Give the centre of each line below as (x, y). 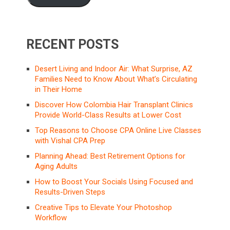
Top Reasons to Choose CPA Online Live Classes (118, 131)
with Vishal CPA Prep (70, 141)
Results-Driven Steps (70, 192)
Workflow (51, 218)
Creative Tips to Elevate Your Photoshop (104, 208)
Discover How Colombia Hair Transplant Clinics (114, 105)
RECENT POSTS (73, 45)
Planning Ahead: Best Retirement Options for (110, 156)
